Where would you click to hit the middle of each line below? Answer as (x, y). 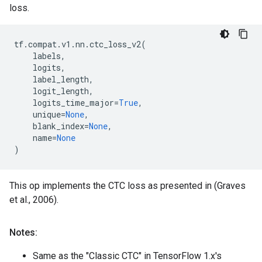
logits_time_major (73, 103)
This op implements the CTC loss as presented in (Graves (127, 186)
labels (47, 56)
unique (47, 114)
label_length (61, 79)
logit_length (61, 91)
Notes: (23, 232)
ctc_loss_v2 (115, 44)
